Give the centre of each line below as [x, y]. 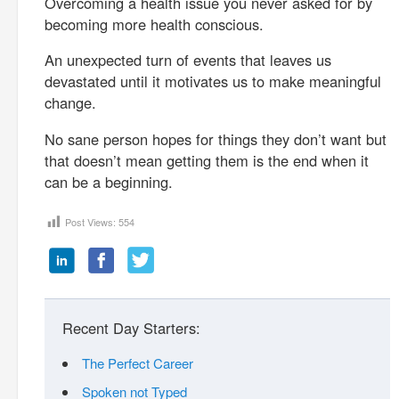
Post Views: [90, 222]
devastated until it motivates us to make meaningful [213, 81]
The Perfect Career [138, 362]
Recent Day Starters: [131, 328]
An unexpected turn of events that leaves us [188, 60]
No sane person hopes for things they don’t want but [216, 138]
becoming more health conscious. [154, 24]
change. [70, 102]
